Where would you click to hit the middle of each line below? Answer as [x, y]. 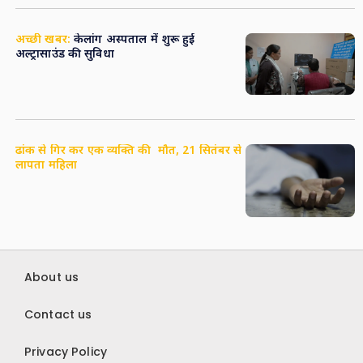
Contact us [58, 314]
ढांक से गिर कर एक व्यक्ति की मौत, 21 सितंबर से [128, 151]
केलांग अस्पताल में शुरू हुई [132, 40]
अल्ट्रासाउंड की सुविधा [64, 54]
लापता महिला [46, 165]
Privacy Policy [66, 351]
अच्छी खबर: [43, 40]
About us [52, 277]
